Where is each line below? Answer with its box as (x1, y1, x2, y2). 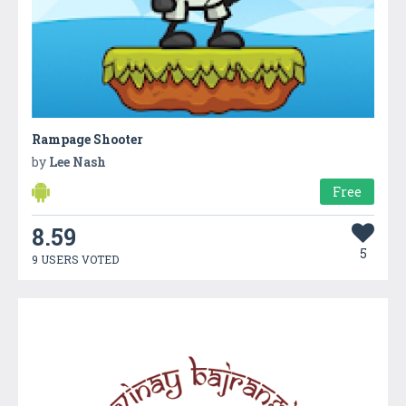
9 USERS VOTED (32, 251, 119, 266)
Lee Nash (49, 152, 106, 170)
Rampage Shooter (32, 130, 143, 148)
